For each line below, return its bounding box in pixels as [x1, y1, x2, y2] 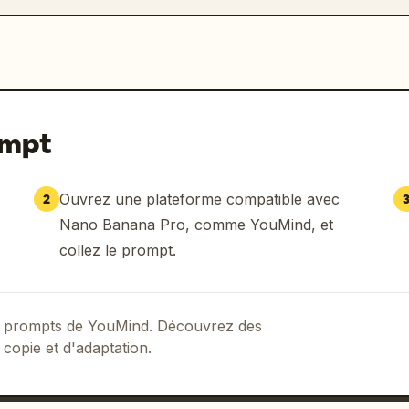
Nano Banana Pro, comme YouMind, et [58, 215, 333, 234]
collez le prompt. [58, 241, 176, 259]
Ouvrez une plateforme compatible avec [58, 190, 340, 208]
